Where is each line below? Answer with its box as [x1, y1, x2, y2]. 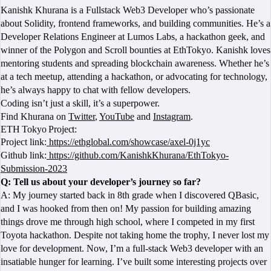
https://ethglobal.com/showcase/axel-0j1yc [47, 137, 210, 148]
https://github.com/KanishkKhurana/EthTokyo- [47, 150, 229, 161]
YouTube [99, 111, 134, 122]
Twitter [68, 111, 95, 122]
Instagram [153, 111, 191, 122]
